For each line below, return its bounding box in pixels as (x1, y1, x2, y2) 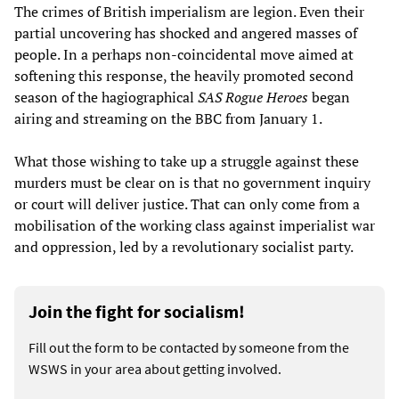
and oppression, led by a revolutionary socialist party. (14, 236, 354, 256)
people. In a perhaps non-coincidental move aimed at (14, 44, 354, 64)
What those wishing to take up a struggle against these (14, 151, 359, 171)
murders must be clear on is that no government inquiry (14, 172, 370, 192)
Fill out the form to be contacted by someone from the (28, 338, 349, 356)
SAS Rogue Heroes (198, 86, 308, 107)
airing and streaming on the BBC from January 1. (14, 108, 322, 128)
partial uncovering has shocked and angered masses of (14, 22, 357, 43)
